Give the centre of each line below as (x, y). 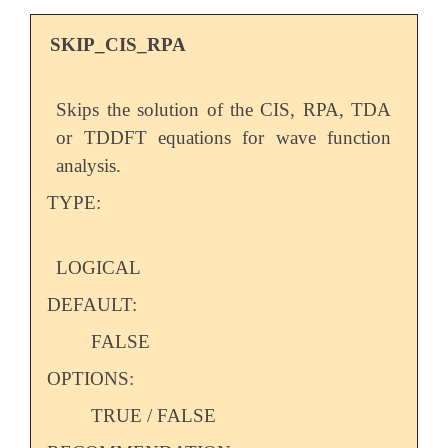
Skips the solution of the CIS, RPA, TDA (224, 109)
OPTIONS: (90, 378)
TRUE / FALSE (154, 415)
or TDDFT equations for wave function (224, 137)
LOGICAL (99, 267)
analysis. (89, 165)
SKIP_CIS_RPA (118, 44)
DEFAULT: (91, 304)
